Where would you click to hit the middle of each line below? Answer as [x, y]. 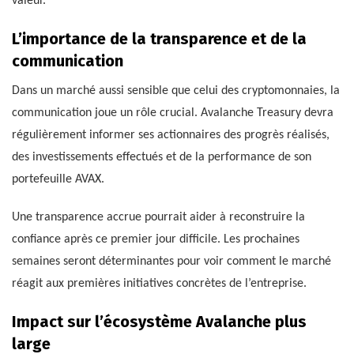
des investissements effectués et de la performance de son [162, 158]
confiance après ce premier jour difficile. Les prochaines [156, 240]
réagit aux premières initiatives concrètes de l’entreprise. [159, 284]
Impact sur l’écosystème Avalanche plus [159, 322]
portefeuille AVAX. [58, 180]
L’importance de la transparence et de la [159, 39]
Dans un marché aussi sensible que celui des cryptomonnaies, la [176, 91]
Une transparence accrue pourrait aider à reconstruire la [158, 218]
